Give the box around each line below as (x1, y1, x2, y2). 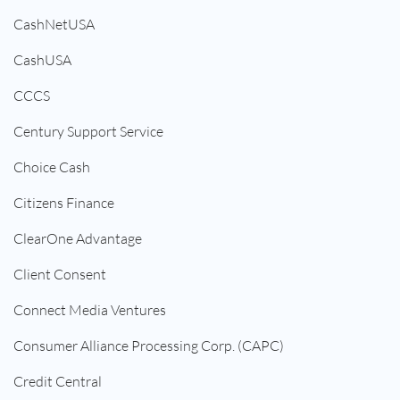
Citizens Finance (13, 194, 114, 212)
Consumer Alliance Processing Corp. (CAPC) (13, 337, 284, 355)
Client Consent (13, 265, 106, 284)
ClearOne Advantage (13, 229, 142, 248)
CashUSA (13, 51, 71, 70)
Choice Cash (13, 158, 90, 177)
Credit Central (13, 372, 102, 391)
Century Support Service (13, 122, 163, 141)
